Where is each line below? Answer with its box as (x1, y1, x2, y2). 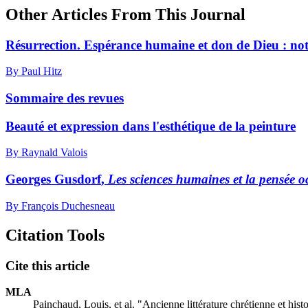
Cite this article (5, 258, 89, 273)
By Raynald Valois (5, 146, 87, 159)
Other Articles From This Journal (5, 5, 245, 23)
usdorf (65, 172, 101, 187)
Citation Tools (5, 225, 104, 244)
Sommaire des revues (5, 90, 124, 105)
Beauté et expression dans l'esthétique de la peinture (5, 118, 296, 133)
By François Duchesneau (5, 199, 115, 212)
